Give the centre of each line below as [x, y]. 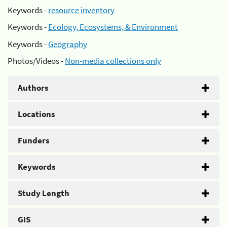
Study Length [44, 193]
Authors [33, 88]
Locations [36, 114]
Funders [34, 140]
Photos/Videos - [36, 61]
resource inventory [81, 10]
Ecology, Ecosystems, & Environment [113, 27]
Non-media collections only [113, 61]
